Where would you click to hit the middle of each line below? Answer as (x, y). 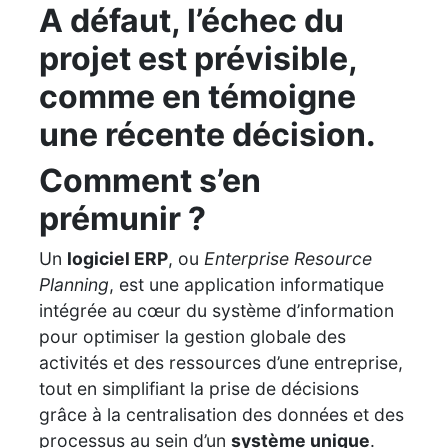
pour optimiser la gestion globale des (192, 336)
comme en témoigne (197, 96)
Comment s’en (150, 180)
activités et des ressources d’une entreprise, (221, 362)
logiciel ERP (117, 258)
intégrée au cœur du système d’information (216, 310)
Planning (74, 284)
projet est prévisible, (198, 58)
